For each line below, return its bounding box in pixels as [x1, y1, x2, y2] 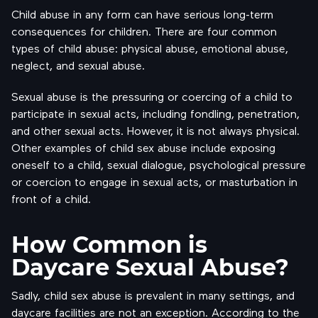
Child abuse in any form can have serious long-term [11, 7, 273, 21]
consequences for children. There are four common [11, 24, 277, 38]
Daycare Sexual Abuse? [11, 251, 289, 282]
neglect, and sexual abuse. [11, 58, 145, 72]
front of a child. [11, 192, 91, 205]
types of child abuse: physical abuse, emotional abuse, [11, 41, 288, 55]
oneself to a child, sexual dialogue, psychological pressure [11, 158, 306, 171]
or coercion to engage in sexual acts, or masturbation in [11, 175, 297, 188]
